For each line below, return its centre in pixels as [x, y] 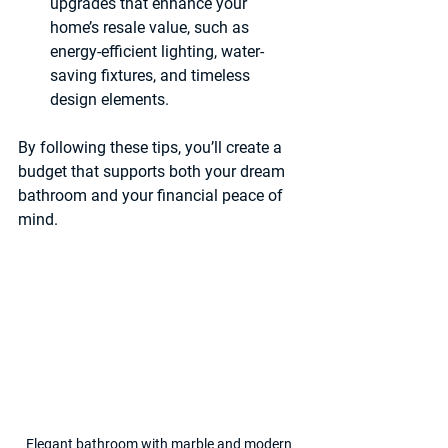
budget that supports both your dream [153, 171]
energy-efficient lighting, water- [157, 51]
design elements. [109, 99]
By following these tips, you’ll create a [152, 147]
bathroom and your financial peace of [152, 195]
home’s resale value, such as [151, 27]
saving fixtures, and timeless [152, 75]
